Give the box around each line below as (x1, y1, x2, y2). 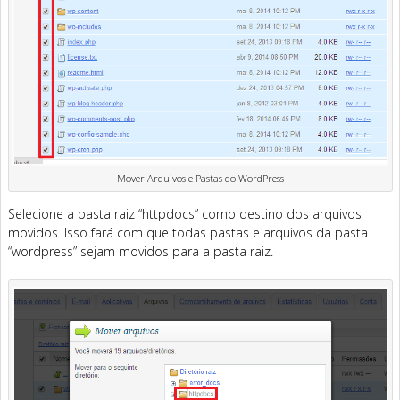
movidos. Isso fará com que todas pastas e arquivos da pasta (8, 224, 368, 242)
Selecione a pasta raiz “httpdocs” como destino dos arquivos (8, 205, 362, 223)
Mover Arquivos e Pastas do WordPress (117, 171, 285, 186)
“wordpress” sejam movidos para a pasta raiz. (8, 243, 273, 261)
